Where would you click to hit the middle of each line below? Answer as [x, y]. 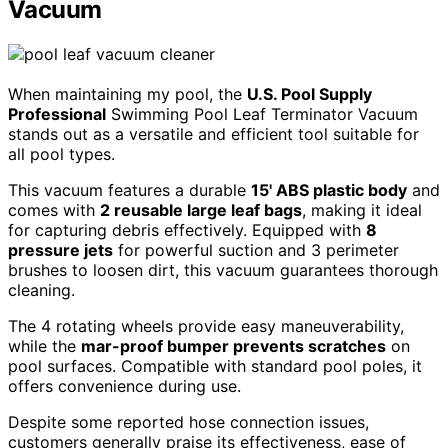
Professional [57, 113]
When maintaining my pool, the [127, 93]
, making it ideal [362, 209]
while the [44, 345]
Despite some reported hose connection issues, [188, 421]
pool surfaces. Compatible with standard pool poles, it [215, 365]
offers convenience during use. [124, 385]
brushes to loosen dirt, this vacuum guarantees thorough [223, 269]
